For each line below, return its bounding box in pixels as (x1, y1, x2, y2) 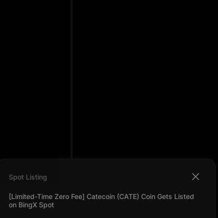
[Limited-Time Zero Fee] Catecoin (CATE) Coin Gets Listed (9, 192, 195, 200)
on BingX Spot (9, 200, 54, 209)
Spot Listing (9, 172, 47, 181)
